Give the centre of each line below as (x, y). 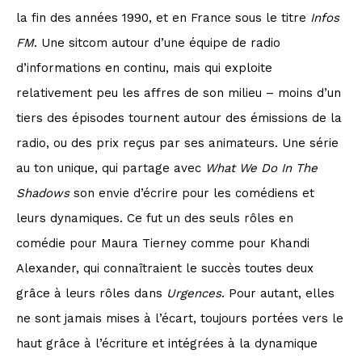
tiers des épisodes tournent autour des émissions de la (179, 118)
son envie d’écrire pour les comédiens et (192, 193)
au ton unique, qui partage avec (111, 168)
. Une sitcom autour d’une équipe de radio (157, 42)
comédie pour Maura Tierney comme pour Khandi (163, 243)
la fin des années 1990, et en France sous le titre (163, 17)
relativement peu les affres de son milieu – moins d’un (179, 93)
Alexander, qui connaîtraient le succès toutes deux (165, 268)
